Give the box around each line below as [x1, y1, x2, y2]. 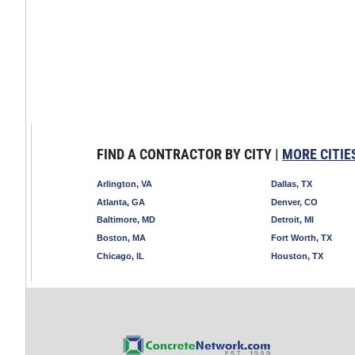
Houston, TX [271, 250, 323, 261]
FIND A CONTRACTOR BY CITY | [97, 145, 282, 162]
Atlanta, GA [97, 197, 145, 207]
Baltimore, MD [97, 215, 155, 225]
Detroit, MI [271, 215, 314, 225]
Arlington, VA [97, 178, 152, 189]
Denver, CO [271, 197, 318, 207]
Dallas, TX [271, 178, 312, 189]
